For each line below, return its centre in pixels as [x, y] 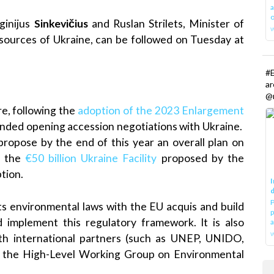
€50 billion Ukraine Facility [91, 158]
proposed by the [201, 158]
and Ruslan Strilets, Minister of [168, 24]
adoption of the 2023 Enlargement [161, 111]
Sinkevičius [61, 24]
